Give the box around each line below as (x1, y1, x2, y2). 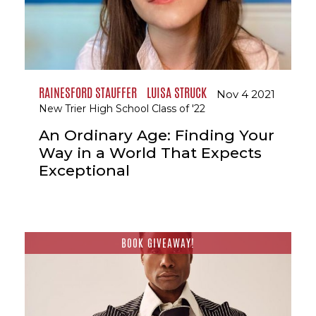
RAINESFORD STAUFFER (39, 83, 137, 102)
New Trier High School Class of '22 (39, 102, 205, 116)
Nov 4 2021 (217, 87, 275, 102)
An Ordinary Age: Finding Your (39, 126, 274, 145)
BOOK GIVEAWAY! (121, 235, 195, 250)
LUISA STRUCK (147, 83, 207, 102)
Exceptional (39, 162, 130, 180)
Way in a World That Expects (39, 144, 262, 162)
